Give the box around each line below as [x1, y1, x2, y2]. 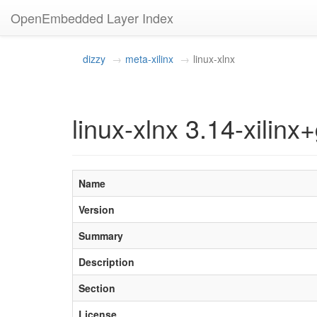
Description [79, 255, 134, 269]
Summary [79, 229, 123, 243]
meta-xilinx [125, 52, 173, 66]
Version [79, 202, 115, 217]
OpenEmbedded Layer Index [11, 8, 173, 27]
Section [79, 281, 115, 295]
